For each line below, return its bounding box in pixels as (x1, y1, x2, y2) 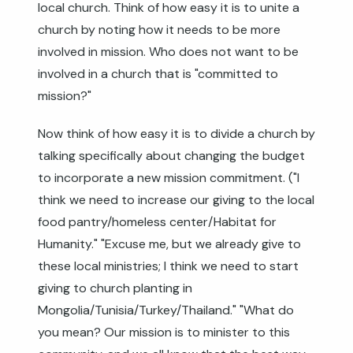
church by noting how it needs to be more (38, 21, 281, 38)
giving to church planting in (38, 280, 192, 296)
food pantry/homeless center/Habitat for (38, 214, 277, 230)
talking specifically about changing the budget (38, 147, 305, 164)
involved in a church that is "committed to (38, 65, 278, 82)
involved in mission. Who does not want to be (38, 43, 299, 60)
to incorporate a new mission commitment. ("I (38, 169, 299, 186)
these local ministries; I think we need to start (38, 258, 299, 274)
